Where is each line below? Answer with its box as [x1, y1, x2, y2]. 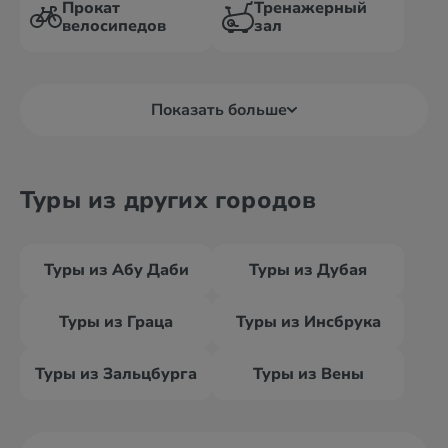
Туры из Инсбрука [235, 311, 381, 333]
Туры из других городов [20, 184, 317, 216]
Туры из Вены [252, 363, 364, 385]
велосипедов [62, 15, 166, 37]
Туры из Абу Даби [43, 259, 189, 281]
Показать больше [151, 99, 287, 121]
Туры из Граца [59, 311, 173, 333]
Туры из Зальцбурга [35, 363, 197, 385]
